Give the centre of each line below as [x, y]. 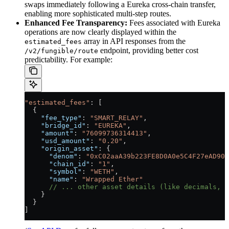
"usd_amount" [57, 141]
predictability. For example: [68, 59]
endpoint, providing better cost [148, 50]
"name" [49, 179]
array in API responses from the [134, 41]
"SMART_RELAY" [117, 118]
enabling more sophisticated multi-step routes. [98, 13]
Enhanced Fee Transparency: [76, 22]
